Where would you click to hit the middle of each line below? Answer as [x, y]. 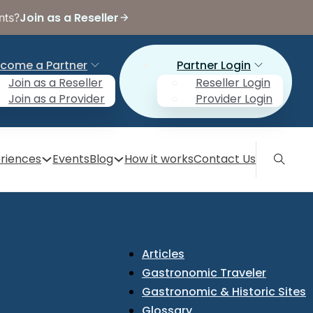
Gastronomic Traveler [204, 273]
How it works [159, 159]
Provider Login [234, 99]
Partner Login [214, 65]
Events [71, 159]
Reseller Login [233, 82]
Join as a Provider [57, 99]
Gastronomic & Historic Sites [224, 292]
